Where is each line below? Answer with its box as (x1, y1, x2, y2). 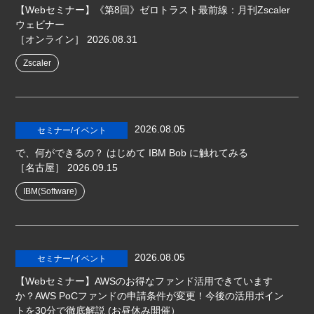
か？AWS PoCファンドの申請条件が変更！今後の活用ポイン (15, 290, 285, 301)
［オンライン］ (15, 34, 85, 45)
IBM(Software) (23, 186, 78, 196)
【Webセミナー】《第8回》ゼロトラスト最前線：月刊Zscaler (15, 4, 291, 15)
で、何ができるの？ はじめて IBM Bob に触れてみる (15, 147, 249, 158)
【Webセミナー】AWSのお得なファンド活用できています (15, 275, 273, 287)
